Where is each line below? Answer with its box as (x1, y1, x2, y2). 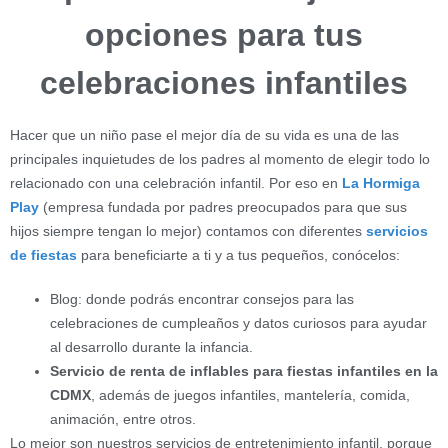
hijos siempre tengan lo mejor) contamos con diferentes (10, 222, 366, 239)
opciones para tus (85, 16, 363, 53)
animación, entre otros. (50, 410, 200, 427)
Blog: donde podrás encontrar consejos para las (50, 290, 354, 307)
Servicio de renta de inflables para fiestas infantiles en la (50, 362, 438, 379)
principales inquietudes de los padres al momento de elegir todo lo (10, 150, 430, 167)
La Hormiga (342, 174, 420, 191)
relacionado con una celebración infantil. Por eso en (10, 174, 342, 191)
